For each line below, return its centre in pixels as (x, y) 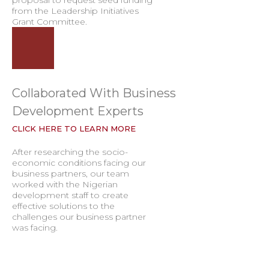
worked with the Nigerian (65, 184)
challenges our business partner (79, 217)
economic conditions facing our (79, 163)
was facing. (35, 228)
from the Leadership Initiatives (75, 11)
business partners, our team (71, 174)
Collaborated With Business (94, 93)
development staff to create (70, 195)
